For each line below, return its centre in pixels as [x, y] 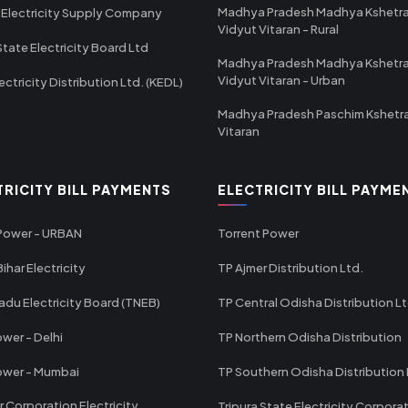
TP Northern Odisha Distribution [310, 337]
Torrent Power [258, 233]
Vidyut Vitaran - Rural [278, 29]
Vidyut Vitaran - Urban [281, 80]
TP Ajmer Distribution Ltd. [291, 267]
